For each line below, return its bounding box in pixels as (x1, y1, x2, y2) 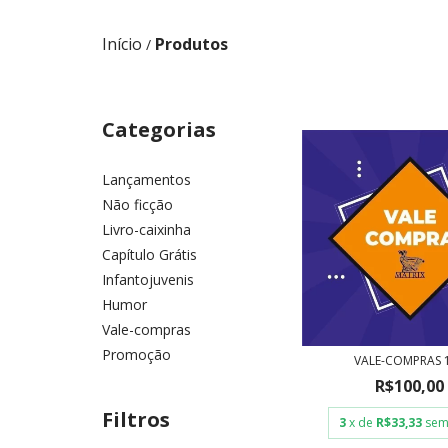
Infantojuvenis (102, 270, 194, 289)
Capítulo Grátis (102, 245, 197, 264)
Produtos (155, 33, 228, 55)
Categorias (102, 116, 216, 143)
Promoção (102, 345, 171, 364)
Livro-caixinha (102, 220, 191, 239)
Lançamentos (102, 170, 191, 189)
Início (102, 33, 142, 55)
